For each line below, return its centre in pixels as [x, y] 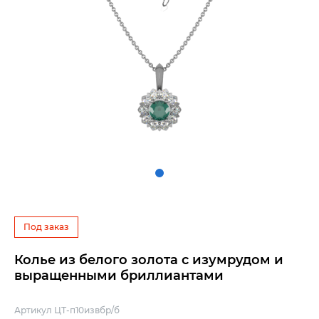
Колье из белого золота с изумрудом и [149, 260]
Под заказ [46, 227]
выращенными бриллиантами [119, 276]
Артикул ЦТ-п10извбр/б [67, 310]
